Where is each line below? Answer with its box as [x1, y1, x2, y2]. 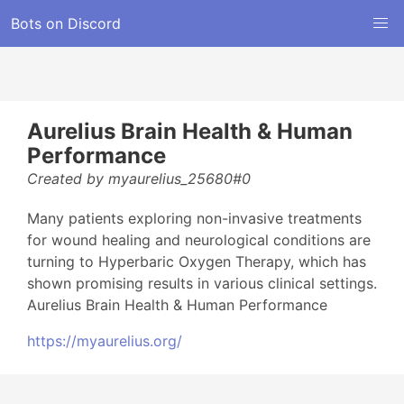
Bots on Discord [11, 14, 121, 32]
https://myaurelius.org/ [27, 332, 182, 350]
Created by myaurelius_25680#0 [27, 170, 251, 188]
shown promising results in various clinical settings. [27, 274, 377, 292]
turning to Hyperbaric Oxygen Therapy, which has [27, 252, 366, 271]
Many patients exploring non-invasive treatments [27, 209, 362, 227]
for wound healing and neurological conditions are [27, 231, 371, 249]
